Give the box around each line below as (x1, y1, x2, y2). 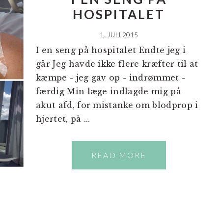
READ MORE (91, 150, 146, 160)
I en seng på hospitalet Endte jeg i (36, 45, 186, 55)
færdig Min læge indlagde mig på (36, 86, 181, 96)
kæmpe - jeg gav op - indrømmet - (36, 73, 186, 82)
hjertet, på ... (36, 114, 90, 124)
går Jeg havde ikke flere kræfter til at (36, 59, 198, 69)
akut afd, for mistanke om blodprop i (36, 100, 198, 110)
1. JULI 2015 (100, 31, 138, 39)
